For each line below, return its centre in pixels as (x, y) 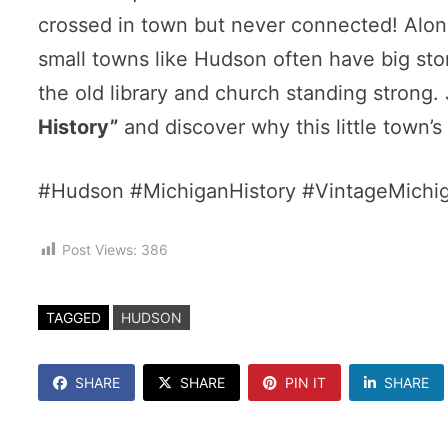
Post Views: (100, 249)
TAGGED (74, 318)
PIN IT (306, 383)
